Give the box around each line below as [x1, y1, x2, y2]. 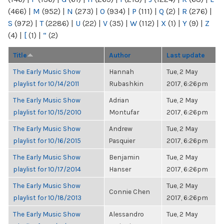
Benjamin [109, 153, 139, 161]
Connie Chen [109, 187, 150, 195]
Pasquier [109, 136, 135, 144]
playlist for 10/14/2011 [13, 79, 79, 87]
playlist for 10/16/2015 [13, 136, 81, 144]
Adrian [109, 96, 129, 104]
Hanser [109, 165, 131, 173]
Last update [166, 51, 205, 59]
